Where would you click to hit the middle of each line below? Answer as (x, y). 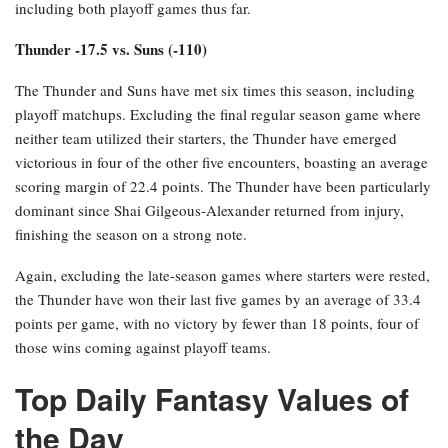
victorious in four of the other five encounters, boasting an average (221, 162)
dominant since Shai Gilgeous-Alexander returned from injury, (209, 210)
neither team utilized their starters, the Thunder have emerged (206, 138)
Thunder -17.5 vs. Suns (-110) (111, 49)
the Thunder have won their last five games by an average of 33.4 (218, 299)
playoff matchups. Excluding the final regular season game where (218, 114)
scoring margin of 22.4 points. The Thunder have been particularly (223, 186)
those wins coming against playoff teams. (143, 347)
